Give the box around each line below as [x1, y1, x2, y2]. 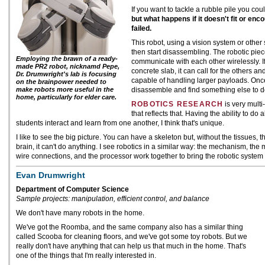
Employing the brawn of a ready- [16, 55, 118, 62]
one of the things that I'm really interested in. [16, 251, 156, 260]
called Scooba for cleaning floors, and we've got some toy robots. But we [16, 232, 247, 241]
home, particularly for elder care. [16, 93, 117, 101]
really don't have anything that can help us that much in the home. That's [16, 242, 246, 250]
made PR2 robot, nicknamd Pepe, [16, 63, 119, 70]
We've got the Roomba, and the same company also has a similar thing [16, 223, 243, 231]
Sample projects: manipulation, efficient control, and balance [16, 195, 209, 203]
